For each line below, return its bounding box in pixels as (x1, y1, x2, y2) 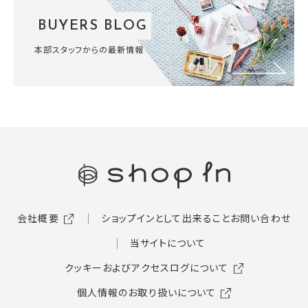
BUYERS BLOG (38, 19, 148, 32)
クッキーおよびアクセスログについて (64, 261, 229, 275)
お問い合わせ (230, 211, 291, 225)
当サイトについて (129, 236, 206, 250)
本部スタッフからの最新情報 (34, 43, 144, 54)
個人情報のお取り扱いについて (76, 285, 217, 300)
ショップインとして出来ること (101, 211, 231, 225)
